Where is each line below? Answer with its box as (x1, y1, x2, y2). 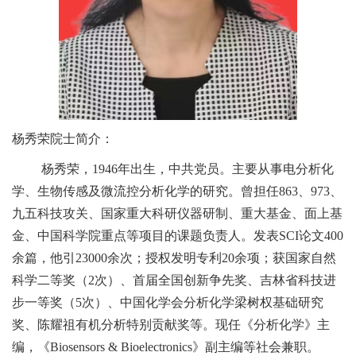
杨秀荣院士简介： (12, 132, 114, 146)
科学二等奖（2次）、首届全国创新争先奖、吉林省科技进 (12, 273, 336, 288)
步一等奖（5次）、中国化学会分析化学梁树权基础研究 (12, 296, 323, 310)
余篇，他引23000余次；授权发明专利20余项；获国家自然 (12, 251, 336, 265)
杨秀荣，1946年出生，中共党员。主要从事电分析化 (41, 162, 335, 176)
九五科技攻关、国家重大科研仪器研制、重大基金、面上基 (12, 207, 342, 221)
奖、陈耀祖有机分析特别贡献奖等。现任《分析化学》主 (12, 318, 330, 332)
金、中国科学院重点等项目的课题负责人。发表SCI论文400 (12, 229, 343, 243)
